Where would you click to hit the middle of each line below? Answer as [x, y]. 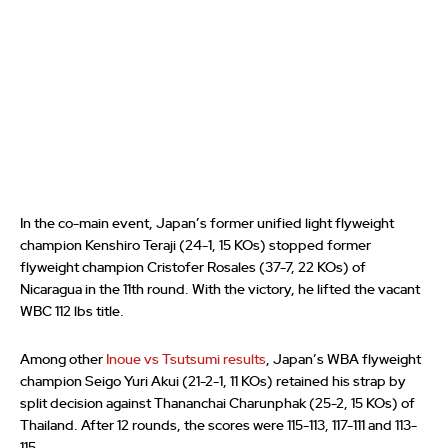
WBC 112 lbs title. [72, 311]
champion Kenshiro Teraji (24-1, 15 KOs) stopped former [195, 245]
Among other [63, 359]
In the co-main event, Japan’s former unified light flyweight [207, 223]
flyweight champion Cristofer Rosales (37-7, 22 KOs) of [193, 267]
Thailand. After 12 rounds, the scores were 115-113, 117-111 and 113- [218, 425]
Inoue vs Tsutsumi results [186, 359]
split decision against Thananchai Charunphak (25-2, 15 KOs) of [217, 403]
